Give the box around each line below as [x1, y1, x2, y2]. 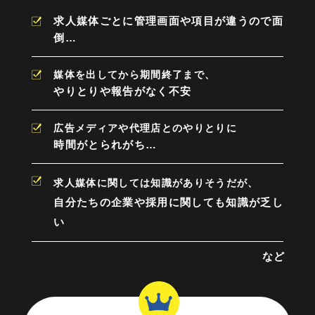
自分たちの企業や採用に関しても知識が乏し [53, 195, 284, 208]
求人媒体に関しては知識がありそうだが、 [53, 176, 259, 188]
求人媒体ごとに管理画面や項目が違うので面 [53, 15, 284, 27]
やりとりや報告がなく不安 [53, 85, 192, 98]
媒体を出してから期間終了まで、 [53, 69, 216, 81]
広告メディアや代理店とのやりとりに [53, 122, 238, 134]
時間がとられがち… [53, 139, 157, 151]
